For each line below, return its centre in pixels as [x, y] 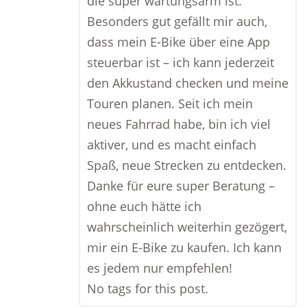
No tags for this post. [148, 288]
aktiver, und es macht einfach [172, 145]
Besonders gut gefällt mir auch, [177, 21]
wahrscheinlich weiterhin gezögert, [187, 227]
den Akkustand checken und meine [188, 83]
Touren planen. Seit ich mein [170, 103]
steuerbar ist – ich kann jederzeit [181, 62]
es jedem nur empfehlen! [160, 268]
